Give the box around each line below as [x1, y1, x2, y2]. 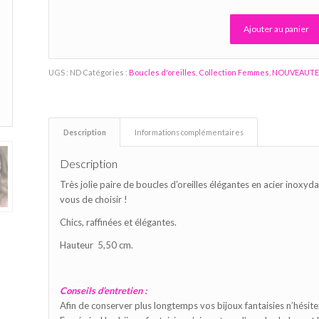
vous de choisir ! [60, 194, 128, 206]
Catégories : [83, 68, 130, 78]
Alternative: [60, 61, 107, 72]
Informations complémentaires [135, 127, 244, 137]
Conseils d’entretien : [60, 285, 147, 297]
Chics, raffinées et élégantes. [60, 216, 177, 229]
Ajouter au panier [244, 23, 310, 35]
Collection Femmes [199, 68, 270, 78]
